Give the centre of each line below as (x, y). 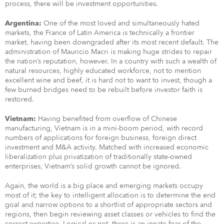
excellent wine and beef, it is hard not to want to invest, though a (108, 80)
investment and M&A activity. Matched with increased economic (107, 147)
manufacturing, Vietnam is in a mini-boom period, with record (104, 128)
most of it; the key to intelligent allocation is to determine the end (110, 195)
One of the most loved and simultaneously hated (121, 23)
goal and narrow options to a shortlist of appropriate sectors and (108, 204)
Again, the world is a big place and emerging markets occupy (104, 185)
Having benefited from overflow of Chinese (106, 118)
